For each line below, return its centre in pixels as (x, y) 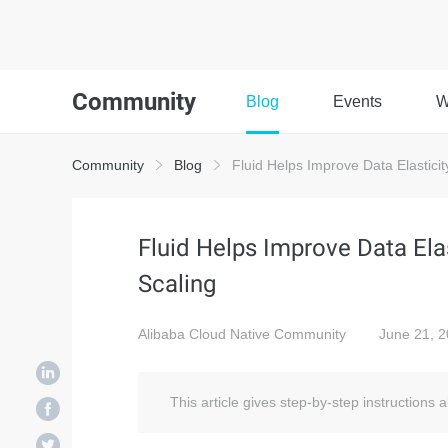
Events (357, 101)
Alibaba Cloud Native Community (242, 334)
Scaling (177, 284)
